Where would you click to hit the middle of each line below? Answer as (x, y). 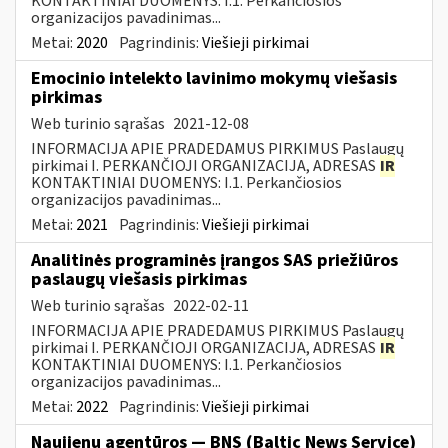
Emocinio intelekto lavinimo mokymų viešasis (214, 78)
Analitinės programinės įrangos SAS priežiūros (214, 260)
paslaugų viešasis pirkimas (139, 279)
